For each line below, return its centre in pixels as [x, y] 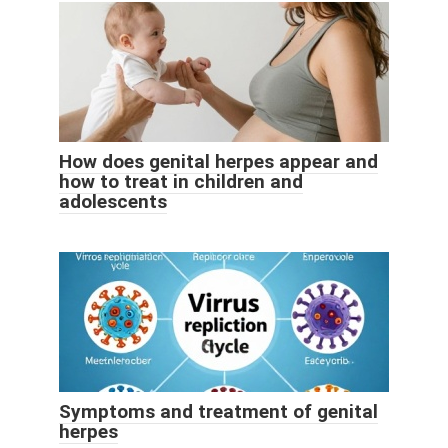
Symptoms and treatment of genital [218, 411]
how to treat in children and [181, 181]
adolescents [113, 201]
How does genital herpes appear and [218, 161]
